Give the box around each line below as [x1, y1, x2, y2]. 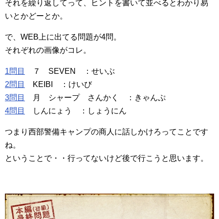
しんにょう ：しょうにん [25, 107, 127, 115]
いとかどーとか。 [5, 12, 67, 21]
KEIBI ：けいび [25, 80, 92, 89]
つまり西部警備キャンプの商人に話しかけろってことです [5, 128, 208, 136]
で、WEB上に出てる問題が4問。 [5, 33, 121, 42]
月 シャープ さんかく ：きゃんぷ [25, 93, 166, 102]
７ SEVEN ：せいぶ [25, 67, 115, 76]
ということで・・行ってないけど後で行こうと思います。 [5, 154, 208, 163]
